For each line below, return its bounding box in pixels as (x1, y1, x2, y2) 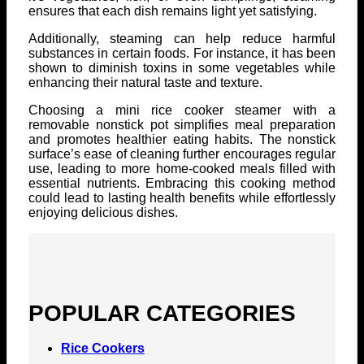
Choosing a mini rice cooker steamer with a (28, 102, 336, 117)
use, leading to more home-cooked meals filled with (28, 161, 336, 175)
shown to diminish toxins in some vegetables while (28, 60, 336, 75)
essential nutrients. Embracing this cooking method (28, 175, 336, 190)
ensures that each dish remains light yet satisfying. (28, 3, 317, 18)
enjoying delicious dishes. (28, 205, 178, 219)
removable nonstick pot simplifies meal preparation (28, 117, 336, 132)
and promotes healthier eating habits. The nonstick (28, 132, 336, 146)
